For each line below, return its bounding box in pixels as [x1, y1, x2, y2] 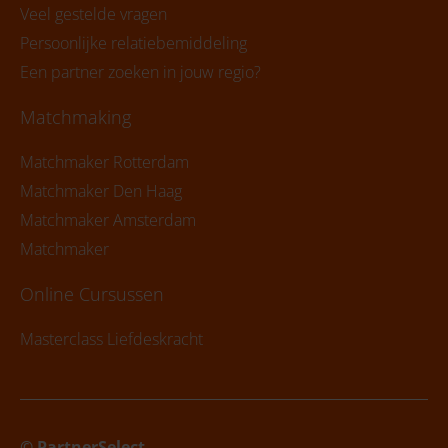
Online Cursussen [20, 281, 164, 306]
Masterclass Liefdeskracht [20, 327, 203, 350]
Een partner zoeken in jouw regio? [20, 60, 261, 83]
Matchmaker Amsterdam [20, 208, 196, 231]
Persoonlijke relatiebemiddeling [20, 31, 247, 54]
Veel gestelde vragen [20, 2, 167, 25]
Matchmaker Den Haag [20, 179, 182, 202]
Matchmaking [20, 104, 131, 129]
